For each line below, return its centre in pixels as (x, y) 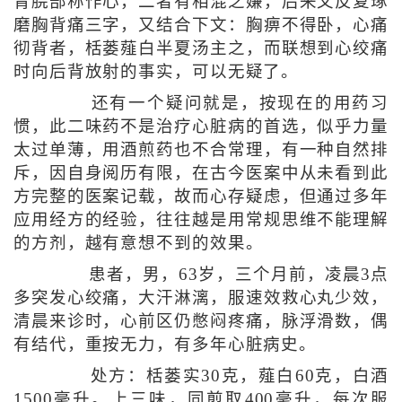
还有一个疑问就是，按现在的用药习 (228, 104)
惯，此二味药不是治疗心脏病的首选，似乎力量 (201, 127)
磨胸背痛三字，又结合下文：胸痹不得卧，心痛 (201, 26)
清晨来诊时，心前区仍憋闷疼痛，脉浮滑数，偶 (201, 322)
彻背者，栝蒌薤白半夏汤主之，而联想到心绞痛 (201, 49)
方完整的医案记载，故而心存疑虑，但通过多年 (201, 197)
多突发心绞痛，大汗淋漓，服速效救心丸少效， (201, 298)
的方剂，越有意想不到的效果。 (138, 244)
